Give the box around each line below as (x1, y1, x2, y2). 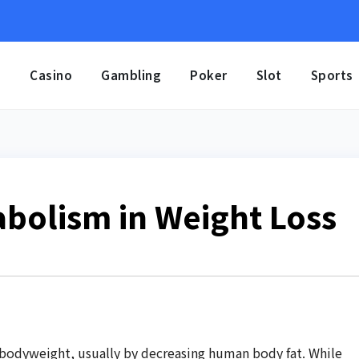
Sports (310, 67, 353, 83)
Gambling (101, 67, 161, 83)
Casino (30, 67, 72, 83)
